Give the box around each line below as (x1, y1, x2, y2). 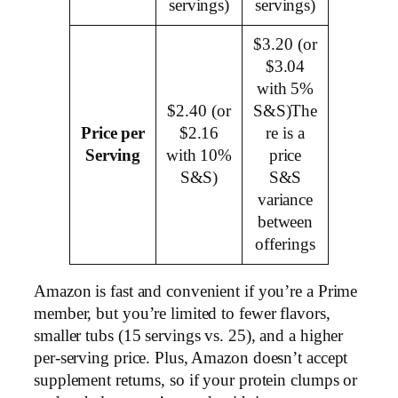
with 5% (256, 79, 314, 98)
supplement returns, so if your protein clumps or (34, 371, 358, 390)
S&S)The (252, 101, 318, 120)
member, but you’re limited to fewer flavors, (34, 305, 330, 323)
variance (257, 190, 314, 209)
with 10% (165, 146, 233, 164)
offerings (255, 235, 315, 253)
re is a (266, 123, 305, 142)
